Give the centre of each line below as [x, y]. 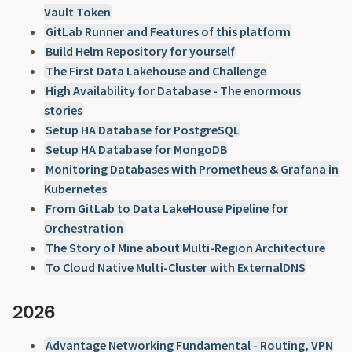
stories [63, 110]
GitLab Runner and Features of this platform [168, 31]
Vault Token [77, 11]
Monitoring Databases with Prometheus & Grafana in [192, 169]
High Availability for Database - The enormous [173, 90]
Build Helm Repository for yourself [140, 51]
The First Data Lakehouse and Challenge [156, 70]
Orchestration [84, 227]
